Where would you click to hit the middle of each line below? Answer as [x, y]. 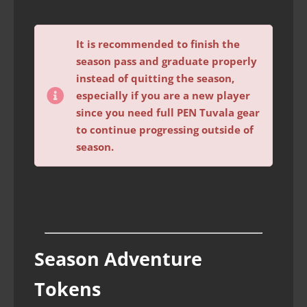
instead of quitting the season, [155, 78]
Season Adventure [118, 259]
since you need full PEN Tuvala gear [168, 112]
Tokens [67, 289]
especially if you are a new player [163, 95]
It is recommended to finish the [158, 44]
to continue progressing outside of [165, 129]
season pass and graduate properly [167, 61]
